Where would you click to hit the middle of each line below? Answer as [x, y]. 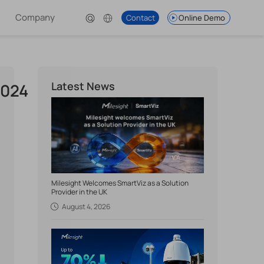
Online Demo [202, 18]
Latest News [83, 86]
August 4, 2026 [86, 207]
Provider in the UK [79, 192]
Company [35, 17]
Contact [140, 18]
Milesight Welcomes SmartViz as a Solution [120, 183]
